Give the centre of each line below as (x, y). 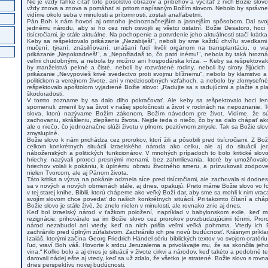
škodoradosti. (45, 94)
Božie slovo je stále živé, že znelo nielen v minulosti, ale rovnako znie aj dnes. (134, 205)
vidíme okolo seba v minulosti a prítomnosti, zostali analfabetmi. (114, 15)
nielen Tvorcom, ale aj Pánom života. (77, 173)
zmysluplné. (43, 133)
